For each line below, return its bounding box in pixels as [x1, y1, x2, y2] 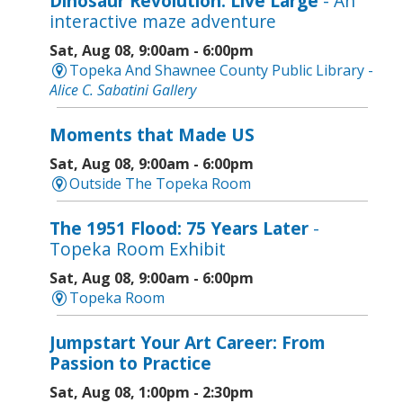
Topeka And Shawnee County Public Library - [69, 60, 374, 81]
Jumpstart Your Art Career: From [49, 330, 326, 355]
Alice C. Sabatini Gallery [49, 80, 196, 101]
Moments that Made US [49, 122, 255, 148]
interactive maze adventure [49, 9, 276, 34]
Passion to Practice [49, 351, 211, 376]
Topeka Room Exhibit [49, 237, 226, 262]
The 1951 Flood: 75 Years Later [49, 216, 309, 241]
